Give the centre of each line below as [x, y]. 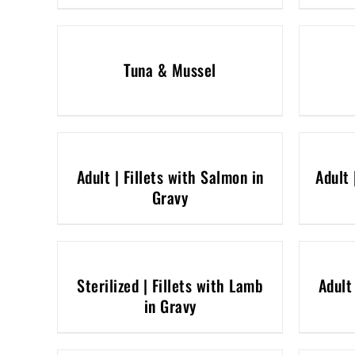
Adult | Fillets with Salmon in [170, 177]
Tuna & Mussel [170, 70]
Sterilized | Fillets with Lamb [170, 285]
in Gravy [170, 306]
